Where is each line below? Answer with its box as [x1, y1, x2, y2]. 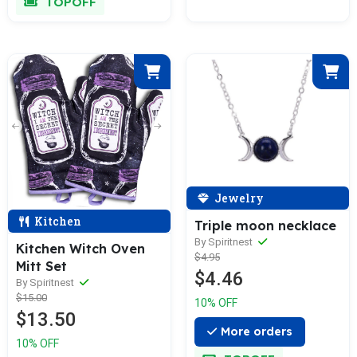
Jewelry [212, 190, 264, 206]
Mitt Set [16, 257, 67, 274]
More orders [221, 324, 292, 339]
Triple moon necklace [194, 217, 336, 233]
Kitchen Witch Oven [16, 240, 145, 257]
